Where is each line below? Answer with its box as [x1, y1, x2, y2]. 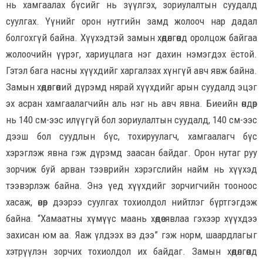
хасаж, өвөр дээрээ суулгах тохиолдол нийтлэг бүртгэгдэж [6, 196, 257, 208]
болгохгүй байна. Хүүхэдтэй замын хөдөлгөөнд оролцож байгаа [6, 32, 257, 44]
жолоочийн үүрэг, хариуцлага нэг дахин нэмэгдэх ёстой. [6, 48, 257, 60]
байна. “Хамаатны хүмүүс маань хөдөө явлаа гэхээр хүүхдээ [6, 213, 257, 225]
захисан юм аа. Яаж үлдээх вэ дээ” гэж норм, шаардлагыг [6, 229, 257, 241]
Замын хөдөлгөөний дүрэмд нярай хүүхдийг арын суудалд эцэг [6, 81, 257, 93]
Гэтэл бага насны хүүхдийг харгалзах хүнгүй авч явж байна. [6, 65, 257, 77]
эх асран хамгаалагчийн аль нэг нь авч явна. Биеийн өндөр [6, 97, 257, 110]
